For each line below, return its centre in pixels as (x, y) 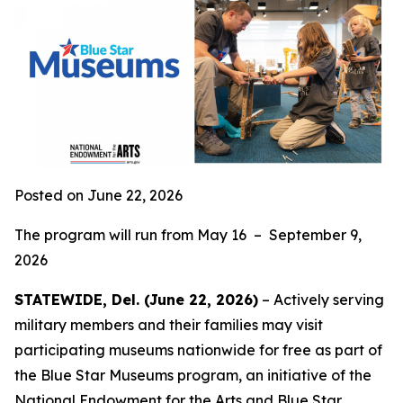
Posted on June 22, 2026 (99, 195)
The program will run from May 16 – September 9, (188, 235)
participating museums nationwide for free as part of (198, 350)
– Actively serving (321, 300)
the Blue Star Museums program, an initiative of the (193, 375)
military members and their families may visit (169, 325)
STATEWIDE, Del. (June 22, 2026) (136, 300)
